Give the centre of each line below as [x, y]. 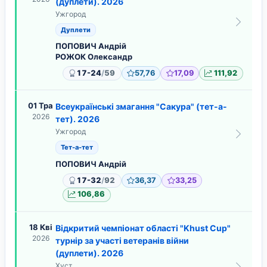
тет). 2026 [77, 119]
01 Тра [41, 106]
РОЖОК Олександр [94, 57]
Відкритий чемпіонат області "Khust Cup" [143, 228]
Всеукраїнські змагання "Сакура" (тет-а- [141, 107]
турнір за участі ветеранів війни [122, 240]
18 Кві [41, 227]
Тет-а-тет [77, 147]
